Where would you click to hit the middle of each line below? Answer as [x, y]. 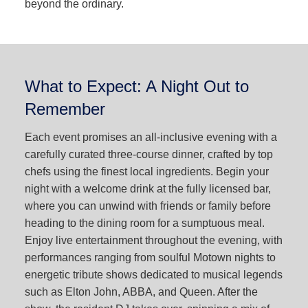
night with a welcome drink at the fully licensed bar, [147, 189]
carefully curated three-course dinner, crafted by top [148, 155]
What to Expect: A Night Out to [136, 87]
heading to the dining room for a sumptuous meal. [144, 223]
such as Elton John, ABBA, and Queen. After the [141, 292]
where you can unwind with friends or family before [147, 206]
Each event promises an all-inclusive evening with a [151, 137]
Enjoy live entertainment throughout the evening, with [153, 241]
